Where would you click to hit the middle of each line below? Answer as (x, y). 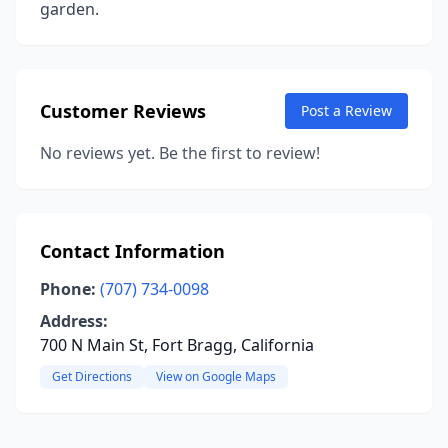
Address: (74, 321)
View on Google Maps (216, 376)
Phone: (68, 289)
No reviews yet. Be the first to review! (180, 153)
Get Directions (92, 376)
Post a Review (346, 110)
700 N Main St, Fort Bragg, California (177, 345)
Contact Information (132, 251)
